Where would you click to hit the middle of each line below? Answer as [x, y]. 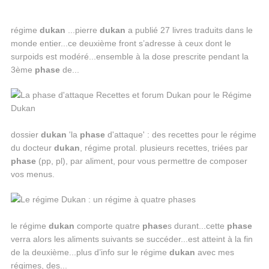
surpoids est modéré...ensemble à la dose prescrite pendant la [129, 56]
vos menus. [32, 174]
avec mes [214, 252]
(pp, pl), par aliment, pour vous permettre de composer [141, 161]
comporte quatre [108, 226]
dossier [26, 134]
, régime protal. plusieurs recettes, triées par [164, 148]
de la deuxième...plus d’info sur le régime [90, 252]
